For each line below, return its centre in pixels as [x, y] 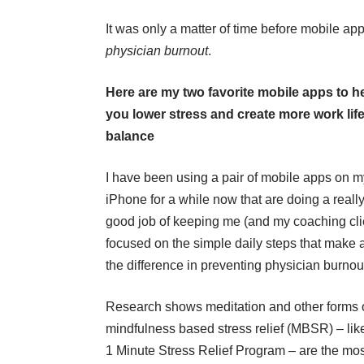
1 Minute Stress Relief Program [195, 351]
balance [130, 136]
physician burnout [157, 51]
